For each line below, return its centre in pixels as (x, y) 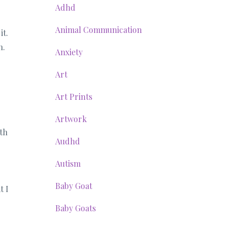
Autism (68, 163)
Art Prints (73, 97)
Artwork (71, 119)
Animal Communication (98, 30)
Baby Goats (75, 208)
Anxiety (69, 52)
